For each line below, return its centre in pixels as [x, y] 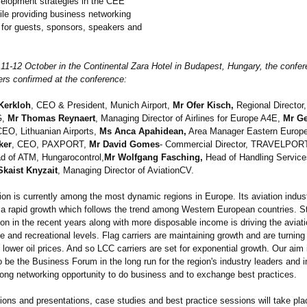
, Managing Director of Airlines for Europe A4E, [189, 119]
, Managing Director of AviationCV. [126, 171]
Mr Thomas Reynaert [51, 119]
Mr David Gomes [124, 145]
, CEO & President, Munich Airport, [102, 106]
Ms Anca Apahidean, [143, 132]
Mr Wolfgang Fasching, [153, 158]
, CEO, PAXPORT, [50, 145]
